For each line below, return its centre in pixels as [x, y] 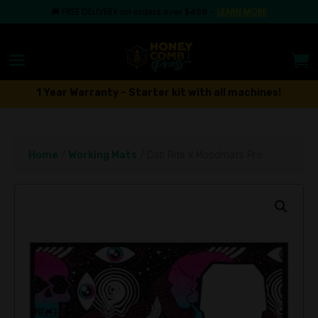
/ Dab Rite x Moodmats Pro [199, 155]
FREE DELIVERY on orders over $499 [134, 12]
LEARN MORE [242, 12]
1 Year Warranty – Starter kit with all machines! [159, 93]
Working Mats [103, 155]
